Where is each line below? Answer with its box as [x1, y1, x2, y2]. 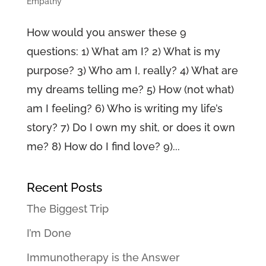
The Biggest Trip [26, 202, 109, 215]
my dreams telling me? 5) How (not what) [26, 83, 234, 96]
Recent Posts [26, 179, 102, 195]
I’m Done [26, 226, 71, 239]
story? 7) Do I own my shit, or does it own [26, 121, 235, 134]
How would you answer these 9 [26, 26, 186, 39]
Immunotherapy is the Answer [26, 251, 180, 264]
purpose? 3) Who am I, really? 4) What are [26, 64, 238, 77]
